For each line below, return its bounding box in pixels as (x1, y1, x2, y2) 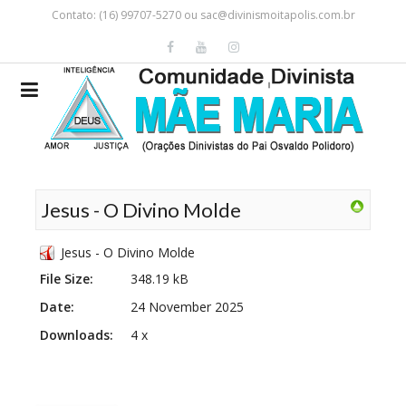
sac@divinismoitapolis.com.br (199, 7, 355, 23)
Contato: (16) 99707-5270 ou (51, 7, 200, 23)
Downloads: (40, 326, 113, 343)
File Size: (40, 270, 93, 287)
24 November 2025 (130, 298, 244, 315)
